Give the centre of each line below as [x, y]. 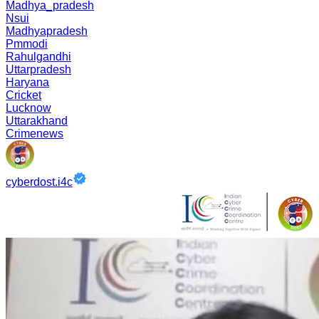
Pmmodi [27, 44]
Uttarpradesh [38, 69]
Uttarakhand [37, 121]
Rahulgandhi [38, 57]
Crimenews [35, 134]
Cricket [23, 95]
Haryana [27, 82]
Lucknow [28, 108]
